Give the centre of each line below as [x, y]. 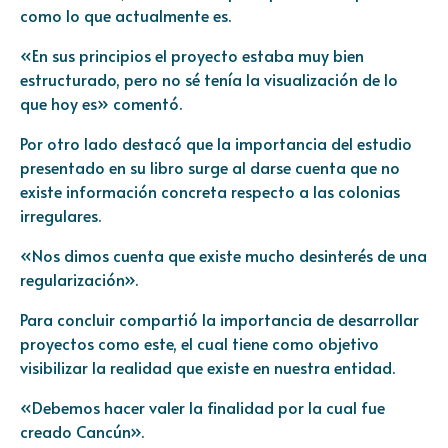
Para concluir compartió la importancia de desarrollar [219, 318]
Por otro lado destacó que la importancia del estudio [216, 142]
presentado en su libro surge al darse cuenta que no [210, 166]
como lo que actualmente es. [125, 14]
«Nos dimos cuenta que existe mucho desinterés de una [223, 254]
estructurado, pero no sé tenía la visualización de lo [209, 78]
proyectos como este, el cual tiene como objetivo [199, 342]
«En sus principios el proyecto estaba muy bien [192, 54]
